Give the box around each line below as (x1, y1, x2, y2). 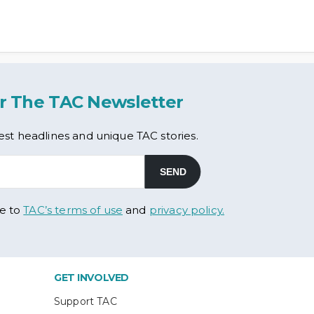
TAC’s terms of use (23, 203, 123, 217)
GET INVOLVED (54, 271, 129, 284)
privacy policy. (149, 203, 225, 217)
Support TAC (54, 295, 117, 308)
